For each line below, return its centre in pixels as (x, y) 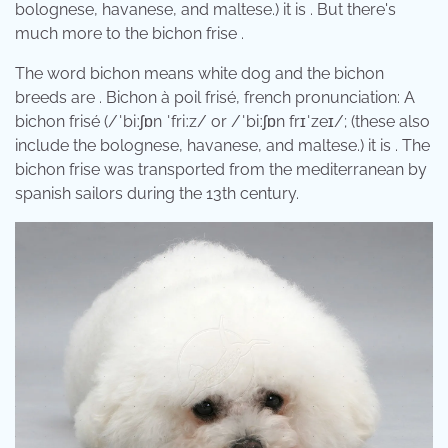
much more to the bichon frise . (129, 33)
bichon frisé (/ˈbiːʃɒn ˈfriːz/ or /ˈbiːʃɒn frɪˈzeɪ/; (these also (222, 121)
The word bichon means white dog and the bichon (199, 73)
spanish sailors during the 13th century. (157, 193)
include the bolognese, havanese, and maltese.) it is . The (222, 145)
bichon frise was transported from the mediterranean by (221, 169)
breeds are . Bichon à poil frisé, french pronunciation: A (215, 97)
